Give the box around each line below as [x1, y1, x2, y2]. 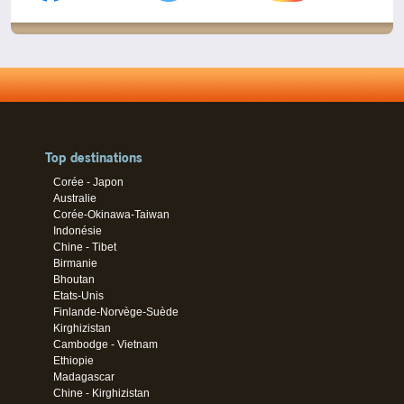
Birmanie [53, 256, 98, 270]
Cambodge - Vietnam [53, 337, 159, 351]
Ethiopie [53, 353, 95, 367]
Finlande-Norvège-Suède [53, 305, 179, 318]
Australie [53, 191, 97, 205]
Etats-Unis [53, 289, 105, 302]
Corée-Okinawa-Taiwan [53, 207, 170, 221]
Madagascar [53, 370, 115, 383]
